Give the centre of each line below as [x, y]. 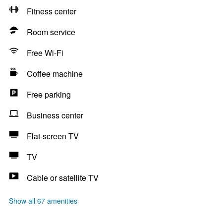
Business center [55, 115]
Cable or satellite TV [63, 178]
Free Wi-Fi [45, 53]
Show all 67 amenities [43, 201]
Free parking [49, 94]
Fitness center [52, 11]
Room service [51, 32]
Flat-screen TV [53, 136]
